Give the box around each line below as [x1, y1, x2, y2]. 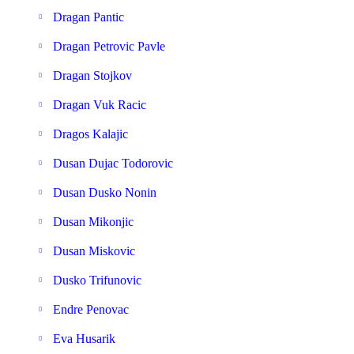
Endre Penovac [53, 303, 129, 316]
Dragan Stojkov [53, 69, 132, 82]
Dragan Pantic [53, 10, 124, 24]
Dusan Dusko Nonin [53, 186, 156, 199]
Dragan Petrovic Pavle [53, 40, 165, 53]
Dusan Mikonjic [53, 215, 134, 228]
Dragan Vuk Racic [53, 98, 146, 111]
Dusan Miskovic [53, 244, 135, 258]
